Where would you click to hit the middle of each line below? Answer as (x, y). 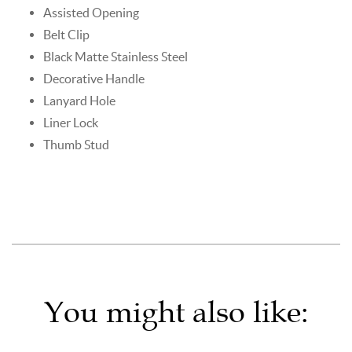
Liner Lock (71, 122)
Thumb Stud (76, 144)
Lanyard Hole (79, 100)
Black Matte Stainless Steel (115, 56)
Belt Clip (66, 34)
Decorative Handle (94, 78)
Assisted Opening (91, 12)
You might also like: (176, 312)
